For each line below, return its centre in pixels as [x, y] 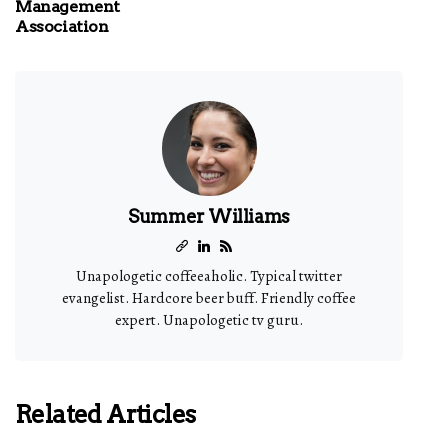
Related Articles [105, 414]
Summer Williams [209, 216]
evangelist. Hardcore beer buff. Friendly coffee [209, 298]
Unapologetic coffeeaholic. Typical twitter [209, 276]
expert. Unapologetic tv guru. [209, 320]
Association [62, 26]
